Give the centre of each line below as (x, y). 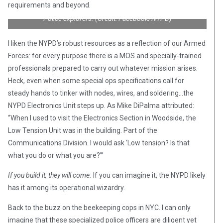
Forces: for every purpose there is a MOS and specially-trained (105, 56)
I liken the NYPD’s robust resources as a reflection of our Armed (107, 44)
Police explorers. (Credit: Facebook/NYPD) (107, 19)
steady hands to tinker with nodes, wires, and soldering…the (101, 93)
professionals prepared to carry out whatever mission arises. (103, 68)
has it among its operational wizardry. (66, 188)
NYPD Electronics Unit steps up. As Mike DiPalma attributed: (101, 106)
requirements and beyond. (49, 5)
